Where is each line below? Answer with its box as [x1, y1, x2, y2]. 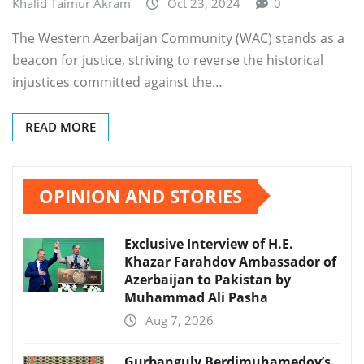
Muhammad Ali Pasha [124, 288, 268, 306]
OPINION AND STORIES [39, 183, 242, 208]
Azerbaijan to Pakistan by [124, 270, 291, 288]
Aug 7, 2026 [145, 311, 214, 328]
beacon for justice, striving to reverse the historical [12, 50, 323, 69]
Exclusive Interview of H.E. [124, 234, 293, 253]
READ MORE [25, 118, 96, 135]
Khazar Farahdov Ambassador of [124, 252, 336, 271]
